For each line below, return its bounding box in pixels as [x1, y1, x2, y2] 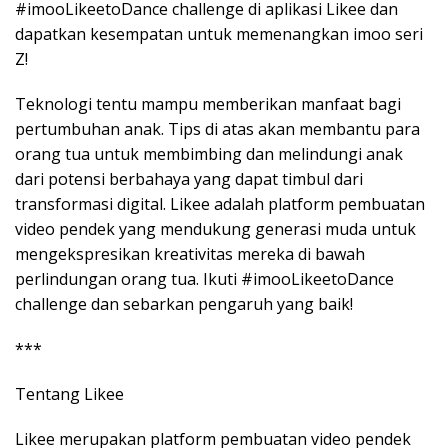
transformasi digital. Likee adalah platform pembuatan [15, 193, 425, 216]
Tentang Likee [15, 383, 124, 406]
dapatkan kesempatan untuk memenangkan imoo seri [15, 23, 423, 46]
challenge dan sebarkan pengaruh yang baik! [15, 293, 353, 316]
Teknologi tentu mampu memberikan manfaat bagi [15, 93, 401, 116]
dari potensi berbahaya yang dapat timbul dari [15, 168, 363, 191]
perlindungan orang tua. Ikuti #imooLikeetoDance [15, 268, 394, 291]
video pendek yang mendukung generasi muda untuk [15, 218, 416, 241]
